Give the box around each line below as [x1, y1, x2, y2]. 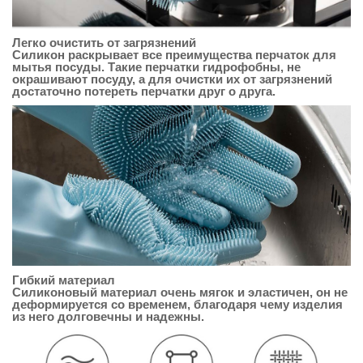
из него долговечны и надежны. [12, 309, 204, 323]
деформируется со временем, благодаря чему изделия [12, 297, 343, 311]
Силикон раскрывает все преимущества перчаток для [12, 48, 336, 62]
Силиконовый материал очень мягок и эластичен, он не [12, 284, 348, 299]
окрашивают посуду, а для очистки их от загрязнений [12, 72, 332, 87]
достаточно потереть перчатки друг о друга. [12, 84, 275, 99]
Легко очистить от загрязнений [12, 36, 196, 50]
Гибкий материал [12, 272, 115, 287]
